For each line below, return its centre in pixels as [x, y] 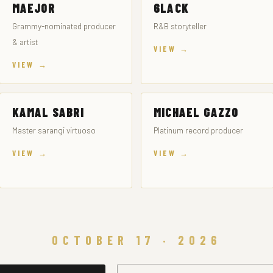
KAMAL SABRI [48, 112]
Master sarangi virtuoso [54, 130]
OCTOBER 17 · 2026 [136, 240]
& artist [25, 42]
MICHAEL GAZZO [196, 112]
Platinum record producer [198, 130]
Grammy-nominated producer [64, 26]
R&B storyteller [180, 26]
